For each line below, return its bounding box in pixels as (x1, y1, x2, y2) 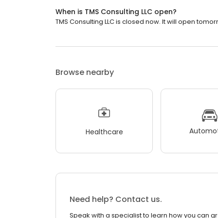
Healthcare (85, 127, 123, 137)
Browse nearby (55, 67, 114, 78)
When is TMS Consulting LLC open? (55, 7, 177, 17)
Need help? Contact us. (70, 194, 162, 205)
